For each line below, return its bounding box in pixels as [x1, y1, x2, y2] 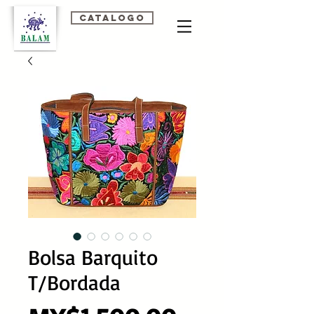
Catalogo [79, 13, 145, 23]
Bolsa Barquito [28, 244, 158, 270]
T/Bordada [28, 269, 121, 295]
